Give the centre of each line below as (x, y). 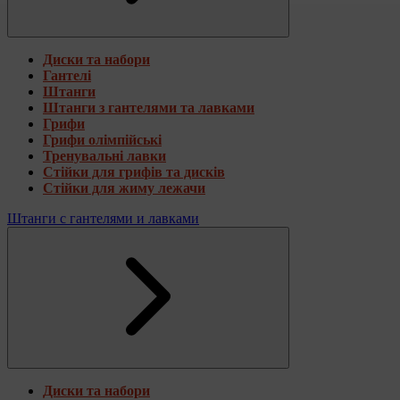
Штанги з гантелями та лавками (149, 107)
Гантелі (67, 75)
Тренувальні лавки (104, 155)
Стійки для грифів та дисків (134, 171)
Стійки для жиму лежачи (124, 187)
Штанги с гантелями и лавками (103, 218)
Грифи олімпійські (102, 139)
